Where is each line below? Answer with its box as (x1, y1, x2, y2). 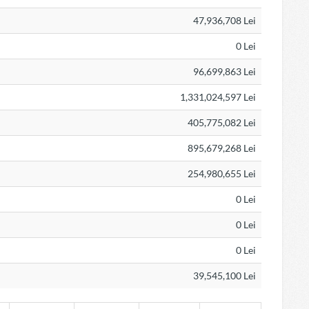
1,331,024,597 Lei (180, 91, 256, 103)
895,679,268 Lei (188, 142, 256, 154)
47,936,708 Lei (193, 14, 256, 26)
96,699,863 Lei (193, 66, 256, 77)
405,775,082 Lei (188, 117, 256, 128)
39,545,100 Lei (193, 270, 256, 281)
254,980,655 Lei (188, 168, 256, 179)
